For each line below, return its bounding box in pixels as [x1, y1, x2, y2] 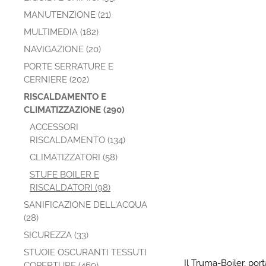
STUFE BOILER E [30, 169, 99, 180]
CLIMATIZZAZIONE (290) [24, 104, 125, 115]
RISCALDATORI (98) [30, 182, 110, 193]
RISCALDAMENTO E [24, 91, 106, 102]
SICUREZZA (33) [24, 230, 88, 240]
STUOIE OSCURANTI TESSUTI [24, 247, 147, 258]
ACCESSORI [30, 122, 78, 132]
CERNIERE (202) [24, 74, 89, 85]
